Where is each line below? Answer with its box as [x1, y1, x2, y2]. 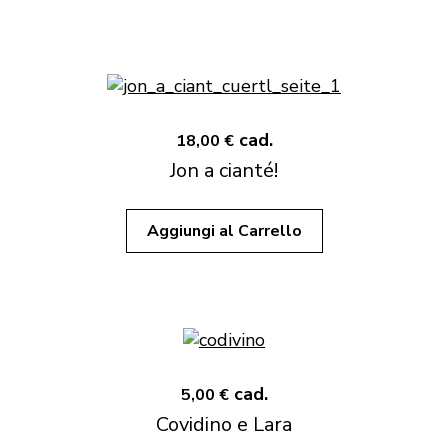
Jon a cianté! [170, 157, 278, 184]
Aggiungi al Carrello [146, 220, 302, 242]
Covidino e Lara [156, 411, 292, 438]
